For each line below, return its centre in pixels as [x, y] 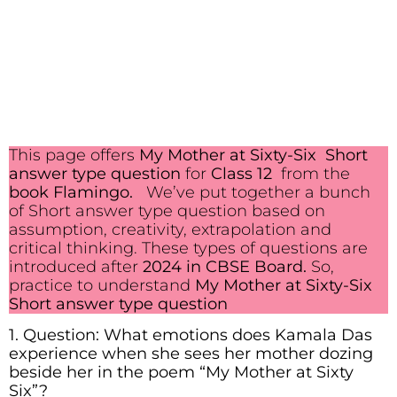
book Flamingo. [71, 192]
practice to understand [102, 285]
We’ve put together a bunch [252, 192]
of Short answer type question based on [167, 211]
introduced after [76, 267]
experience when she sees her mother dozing [191, 354]
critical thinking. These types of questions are [188, 248]
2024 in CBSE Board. [225, 267]
